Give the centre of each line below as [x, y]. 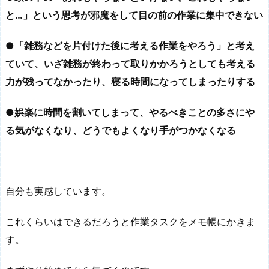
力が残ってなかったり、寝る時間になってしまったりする [130, 81]
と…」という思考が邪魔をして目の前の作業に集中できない [134, 15]
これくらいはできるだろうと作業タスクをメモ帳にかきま [130, 222]
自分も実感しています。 [58, 191]
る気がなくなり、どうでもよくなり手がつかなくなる [121, 130]
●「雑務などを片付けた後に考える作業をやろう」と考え [130, 45]
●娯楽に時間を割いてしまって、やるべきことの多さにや [130, 112]
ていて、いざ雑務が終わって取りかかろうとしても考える [130, 63]
